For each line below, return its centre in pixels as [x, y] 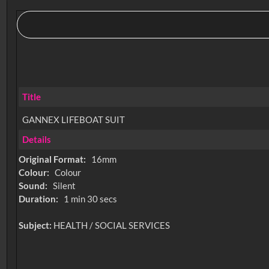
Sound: [34, 186]
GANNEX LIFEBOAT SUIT [73, 119]
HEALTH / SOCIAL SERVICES [112, 225]
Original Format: [53, 159]
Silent [64, 186]
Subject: [36, 225]
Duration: [40, 199]
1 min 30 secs [90, 199]
